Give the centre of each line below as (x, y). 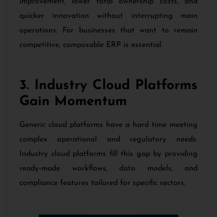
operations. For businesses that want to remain (108, 31)
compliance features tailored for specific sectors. (102, 183)
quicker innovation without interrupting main (108, 16)
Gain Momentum (73, 101)
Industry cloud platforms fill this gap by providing (108, 154)
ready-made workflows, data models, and (108, 168)
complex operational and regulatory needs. (108, 139)
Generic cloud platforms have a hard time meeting (108, 125)
